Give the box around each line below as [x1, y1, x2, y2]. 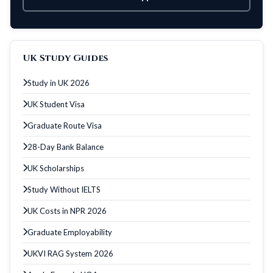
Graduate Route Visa [27, 120, 102, 130]
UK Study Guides [23, 51, 108, 65]
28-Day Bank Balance [27, 141, 104, 152]
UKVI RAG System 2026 [27, 248, 113, 258]
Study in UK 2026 [27, 77, 90, 88]
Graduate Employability [27, 227, 112, 237]
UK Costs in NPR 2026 [27, 205, 107, 216]
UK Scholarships [27, 163, 84, 173]
